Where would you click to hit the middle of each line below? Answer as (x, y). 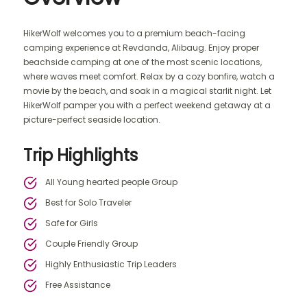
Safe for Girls (72, 223)
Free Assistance (78, 285)
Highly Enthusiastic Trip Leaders (111, 264)
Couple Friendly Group (91, 244)
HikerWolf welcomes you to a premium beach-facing (134, 33)
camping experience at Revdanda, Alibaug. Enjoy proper (141, 48)
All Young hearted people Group (111, 182)
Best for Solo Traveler (88, 202)
